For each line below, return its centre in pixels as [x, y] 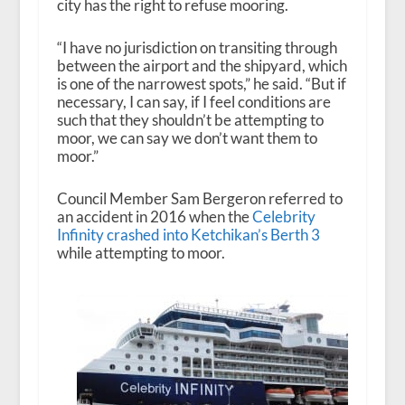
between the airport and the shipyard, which [202, 65]
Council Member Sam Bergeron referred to [199, 198]
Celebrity [283, 216]
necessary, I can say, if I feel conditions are [193, 101]
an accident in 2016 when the [154, 216]
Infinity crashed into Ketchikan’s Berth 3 [188, 234]
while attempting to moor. [141, 252]
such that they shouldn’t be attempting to [190, 119]
